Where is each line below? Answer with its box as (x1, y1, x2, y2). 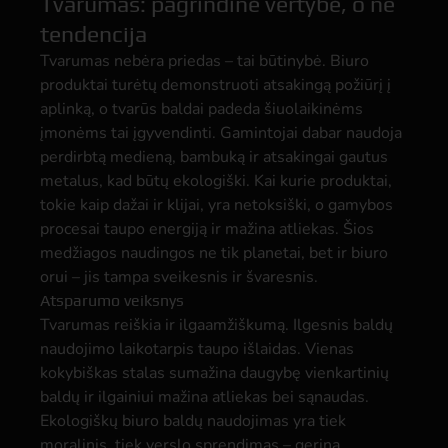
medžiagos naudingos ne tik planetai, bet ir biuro (40, 242, 388, 264)
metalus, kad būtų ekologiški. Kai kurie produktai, (40, 170, 392, 192)
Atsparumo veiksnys (40, 291, 184, 310)
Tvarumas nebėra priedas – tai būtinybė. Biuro (40, 50, 369, 72)
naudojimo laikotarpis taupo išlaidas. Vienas (40, 338, 354, 360)
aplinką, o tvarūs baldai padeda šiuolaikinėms (40, 98, 363, 120)
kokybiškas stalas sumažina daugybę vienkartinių (40, 362, 389, 384)
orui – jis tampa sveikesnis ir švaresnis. (40, 266, 318, 288)
